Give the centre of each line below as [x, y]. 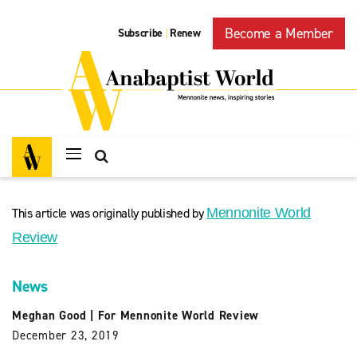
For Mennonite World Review [178, 316]
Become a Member [279, 33]
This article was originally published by [110, 213]
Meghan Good [49, 316]
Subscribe [141, 33]
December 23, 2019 [66, 335]
